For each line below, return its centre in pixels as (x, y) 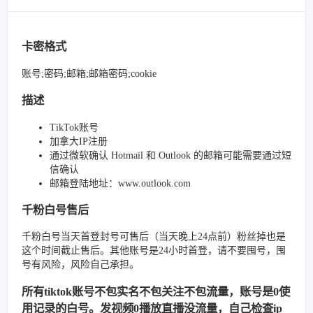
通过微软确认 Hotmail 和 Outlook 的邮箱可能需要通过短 (170, 155)
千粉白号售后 (55, 210)
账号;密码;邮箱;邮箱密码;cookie (89, 73)
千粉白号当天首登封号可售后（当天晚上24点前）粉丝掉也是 (154, 237)
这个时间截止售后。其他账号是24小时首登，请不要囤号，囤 (154, 251)
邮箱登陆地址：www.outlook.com (120, 183)
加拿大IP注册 (79, 141)
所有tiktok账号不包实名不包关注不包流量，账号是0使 (156, 291)
